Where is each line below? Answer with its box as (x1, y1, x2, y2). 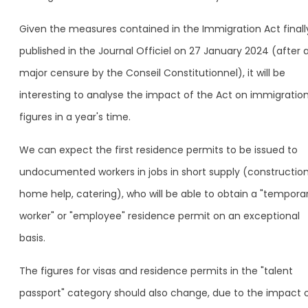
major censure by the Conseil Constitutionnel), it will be (19, 65, 285, 80)
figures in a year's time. (19, 109, 131, 124)
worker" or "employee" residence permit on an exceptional (19, 208, 300, 223)
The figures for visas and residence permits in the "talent (19, 263, 293, 278)
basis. (19, 230, 45, 245)
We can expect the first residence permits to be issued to (19, 142, 298, 157)
